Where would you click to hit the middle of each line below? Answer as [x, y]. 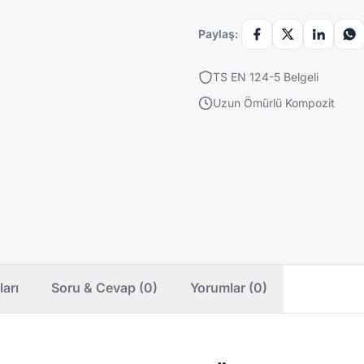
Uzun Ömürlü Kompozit [274, 102]
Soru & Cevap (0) [104, 287]
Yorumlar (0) [229, 287]
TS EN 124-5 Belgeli [266, 76]
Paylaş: [218, 33]
